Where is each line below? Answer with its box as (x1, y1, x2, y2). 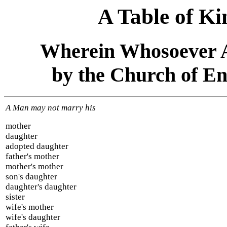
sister (6, 192, 25, 202)
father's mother (6, 151, 59, 161)
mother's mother (6, 161, 63, 171)
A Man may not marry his (6, 102, 96, 112)
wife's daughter (6, 212, 60, 222)
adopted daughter (6, 141, 68, 151)
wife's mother (6, 202, 54, 212)
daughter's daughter (6, 181, 77, 192)
